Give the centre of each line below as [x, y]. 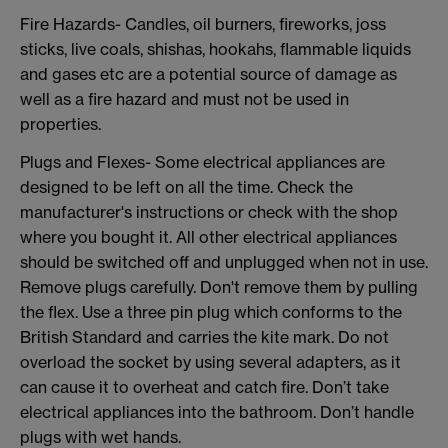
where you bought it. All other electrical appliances [208, 236]
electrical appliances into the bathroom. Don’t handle [217, 411]
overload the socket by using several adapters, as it [210, 361]
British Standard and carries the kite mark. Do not [204, 336]
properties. [60, 124]
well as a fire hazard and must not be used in [184, 99]
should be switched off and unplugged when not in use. [224, 261]
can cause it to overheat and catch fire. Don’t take [204, 386]
